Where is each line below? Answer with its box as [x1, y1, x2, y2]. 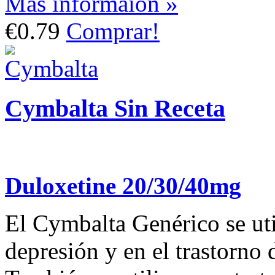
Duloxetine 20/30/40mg [5, 172, 241, 199]
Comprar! [66, 18, 160, 45]
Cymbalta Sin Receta [5, 94, 225, 122]
